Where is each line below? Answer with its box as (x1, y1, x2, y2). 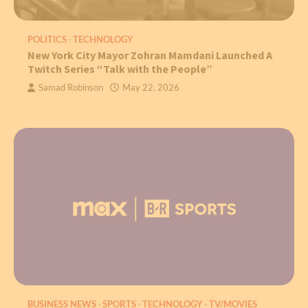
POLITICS (27, 34, 67, 45)
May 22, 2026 (122, 82, 179, 93)
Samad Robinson (38, 82, 103, 93)
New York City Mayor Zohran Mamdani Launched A (27, 48, 272, 62)
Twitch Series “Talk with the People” (27, 62, 212, 76)
